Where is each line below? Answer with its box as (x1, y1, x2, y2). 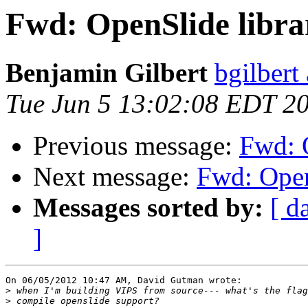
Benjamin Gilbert (5, 58, 208, 88)
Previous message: (33, 131, 239, 161)
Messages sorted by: (33, 192, 263, 223)
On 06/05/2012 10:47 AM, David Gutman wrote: (5, 275, 242, 286)
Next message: (33, 162, 197, 192)
